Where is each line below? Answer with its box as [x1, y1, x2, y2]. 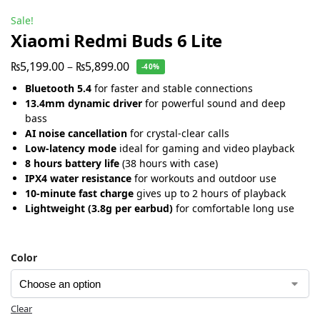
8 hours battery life [25, 156, 119, 170]
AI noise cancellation [25, 126, 127, 140]
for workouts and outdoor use [131, 171, 276, 185]
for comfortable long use [173, 201, 294, 215]
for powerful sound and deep [142, 96, 286, 110]
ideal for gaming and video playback [116, 141, 294, 155]
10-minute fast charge [25, 186, 134, 200]
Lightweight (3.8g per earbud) [25, 201, 173, 215]
